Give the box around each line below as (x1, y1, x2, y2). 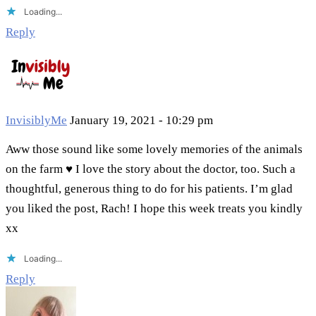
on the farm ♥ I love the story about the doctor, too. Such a (6, 162, 296, 176)
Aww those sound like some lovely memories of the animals (6, 142, 303, 157)
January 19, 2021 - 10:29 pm (70, 114, 213, 128)
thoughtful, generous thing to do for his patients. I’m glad (6, 182, 293, 196)
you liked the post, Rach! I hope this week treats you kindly (6, 202, 303, 216)
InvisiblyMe (6, 114, 67, 128)
